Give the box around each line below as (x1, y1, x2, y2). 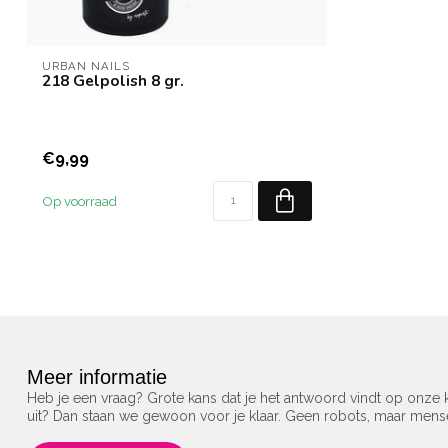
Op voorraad (42, 193, 117, 210)
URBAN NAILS (42, 59, 130, 73)
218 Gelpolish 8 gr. (42, 70, 184, 91)
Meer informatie (27, 366, 167, 389)
